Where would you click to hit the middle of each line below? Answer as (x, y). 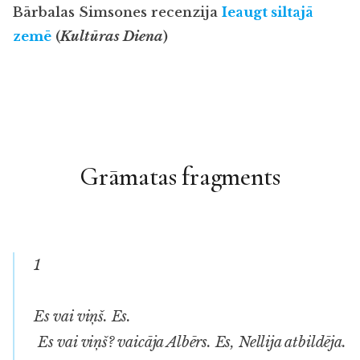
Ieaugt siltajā (268, 13)
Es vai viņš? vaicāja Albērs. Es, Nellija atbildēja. (190, 342)
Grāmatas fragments (180, 176)
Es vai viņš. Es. (83, 316)
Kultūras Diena (112, 37)
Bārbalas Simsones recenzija (117, 13)
